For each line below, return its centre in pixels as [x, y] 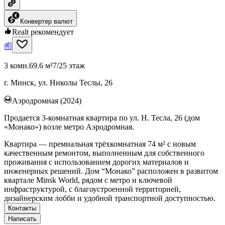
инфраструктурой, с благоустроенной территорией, [92, 189]
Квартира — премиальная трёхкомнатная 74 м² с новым [100, 144]
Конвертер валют [46, 21]
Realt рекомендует [43, 32]
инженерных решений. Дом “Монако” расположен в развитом [111, 171]
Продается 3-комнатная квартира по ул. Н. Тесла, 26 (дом [102, 118]
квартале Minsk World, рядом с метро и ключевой [88, 180]
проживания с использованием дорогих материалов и [96, 162]
